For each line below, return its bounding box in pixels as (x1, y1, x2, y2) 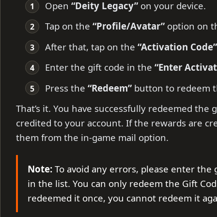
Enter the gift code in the (45, 61, 155, 74)
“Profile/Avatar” (92, 20, 165, 32)
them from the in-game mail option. (16, 131, 169, 144)
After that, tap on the (45, 40, 138, 53)
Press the (45, 81, 88, 94)
